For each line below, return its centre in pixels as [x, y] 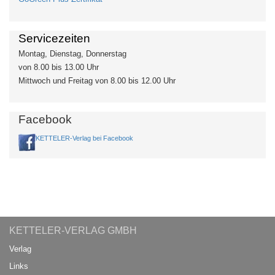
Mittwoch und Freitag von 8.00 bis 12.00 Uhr [97, 81]
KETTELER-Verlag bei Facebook [84, 138]
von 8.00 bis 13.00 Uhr [59, 67]
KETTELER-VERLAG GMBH [73, 230]
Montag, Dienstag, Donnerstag [72, 54]
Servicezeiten [54, 38]
